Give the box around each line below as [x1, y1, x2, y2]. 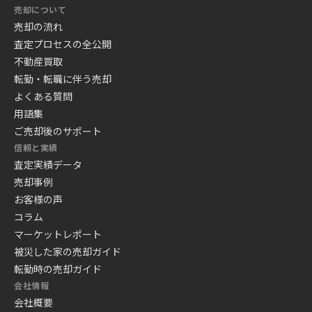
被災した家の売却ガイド [14, 244, 121, 258]
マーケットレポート [14, 227, 102, 241]
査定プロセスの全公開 [14, 37, 111, 51]
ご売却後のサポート [14, 124, 102, 138]
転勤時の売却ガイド [14, 262, 102, 276]
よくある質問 [14, 89, 72, 103]
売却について [14, 3, 67, 15]
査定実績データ [14, 157, 82, 171]
